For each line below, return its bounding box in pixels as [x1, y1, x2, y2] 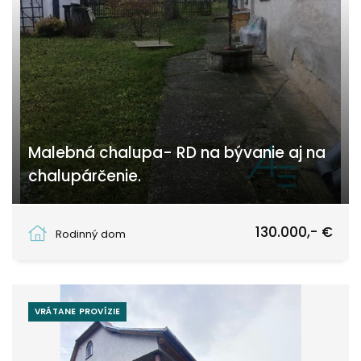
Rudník [44, 211, 80, 227]
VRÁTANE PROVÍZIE [35, 305, 121, 317]
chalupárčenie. [28, 164, 141, 187]
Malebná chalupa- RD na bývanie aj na [28, 141, 326, 164]
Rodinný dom [56, 226, 126, 242]
